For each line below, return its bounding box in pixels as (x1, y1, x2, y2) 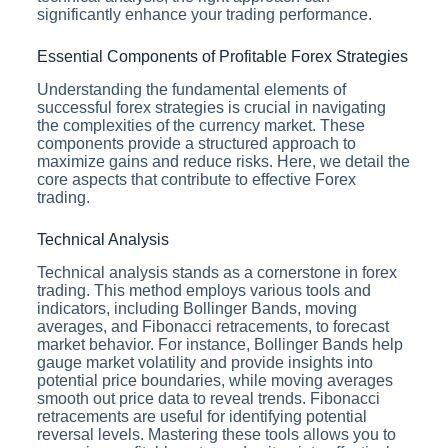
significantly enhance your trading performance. (36, 6, 372, 23)
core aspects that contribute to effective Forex (36, 170, 356, 188)
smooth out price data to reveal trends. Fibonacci (36, 389, 380, 407)
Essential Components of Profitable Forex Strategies (36, 48, 408, 65)
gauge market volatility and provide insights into (36, 353, 373, 371)
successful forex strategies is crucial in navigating (36, 98, 386, 116)
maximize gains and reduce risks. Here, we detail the (36, 152, 410, 170)
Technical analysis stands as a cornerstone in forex (36, 263, 397, 281)
